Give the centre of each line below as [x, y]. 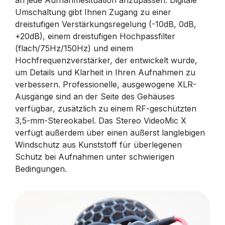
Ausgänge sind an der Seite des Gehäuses [95, 96]
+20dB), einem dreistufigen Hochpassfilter [95, 36]
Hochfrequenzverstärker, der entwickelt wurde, [106, 60]
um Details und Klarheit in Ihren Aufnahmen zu [105, 72]
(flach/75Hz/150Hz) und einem [74, 48]
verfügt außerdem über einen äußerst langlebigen [110, 133]
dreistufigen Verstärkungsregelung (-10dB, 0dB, [106, 24]
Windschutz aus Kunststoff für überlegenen [98, 145]
